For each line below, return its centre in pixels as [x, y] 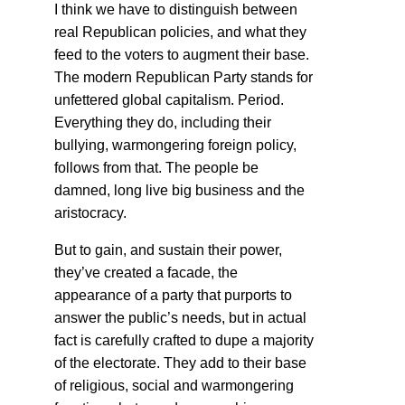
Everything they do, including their [163, 122]
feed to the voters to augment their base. [182, 54]
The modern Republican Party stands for [184, 77]
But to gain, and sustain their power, [168, 250]
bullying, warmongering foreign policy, [175, 145]
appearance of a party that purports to [173, 295]
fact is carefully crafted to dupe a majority [184, 340]
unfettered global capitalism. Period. [169, 99]
